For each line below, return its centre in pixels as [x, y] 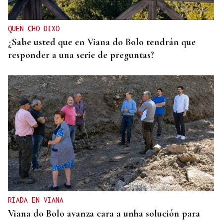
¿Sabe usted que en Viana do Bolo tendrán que [102, 42]
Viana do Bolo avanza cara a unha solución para [104, 214]
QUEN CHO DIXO [34, 29]
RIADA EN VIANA [36, 200]
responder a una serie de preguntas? [81, 55]
